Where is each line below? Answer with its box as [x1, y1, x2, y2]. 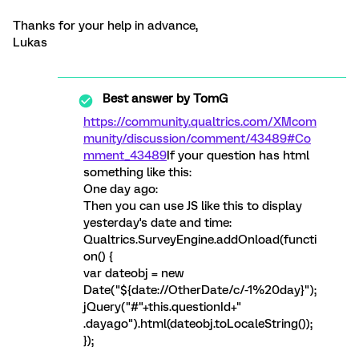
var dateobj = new [83, 266, 184, 280]
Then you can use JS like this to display [83, 199, 302, 213]
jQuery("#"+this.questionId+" [83, 300, 242, 314]
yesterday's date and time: [83, 216, 232, 230]
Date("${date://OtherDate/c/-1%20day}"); [83, 283, 317, 297]
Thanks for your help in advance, [13, 18, 198, 33]
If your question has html [167, 148, 309, 163]
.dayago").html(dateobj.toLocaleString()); [83, 317, 313, 331]
